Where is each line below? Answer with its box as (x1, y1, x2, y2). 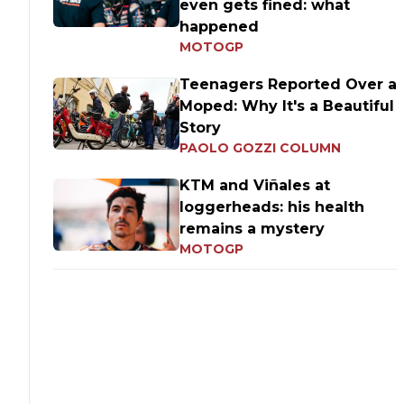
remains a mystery (179, 220, 326, 237)
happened (179, 18, 260, 35)
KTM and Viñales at (179, 177, 331, 194)
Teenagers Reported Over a (179, 76, 398, 93)
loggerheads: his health (179, 198, 365, 216)
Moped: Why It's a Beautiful (179, 97, 395, 115)
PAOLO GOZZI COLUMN (179, 140, 342, 156)
